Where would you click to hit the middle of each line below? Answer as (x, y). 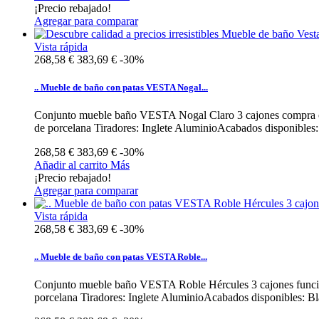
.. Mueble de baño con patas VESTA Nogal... (121, 87)
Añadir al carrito (71, 165)
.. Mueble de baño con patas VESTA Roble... (121, 257)
